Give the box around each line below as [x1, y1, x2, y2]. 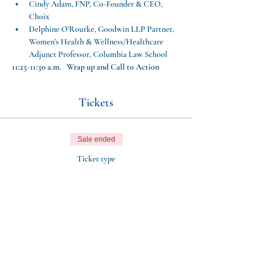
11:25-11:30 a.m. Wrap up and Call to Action [12, 62, 159, 72]
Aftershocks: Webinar [46, 168, 147, 183]
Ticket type [77, 154, 115, 164]
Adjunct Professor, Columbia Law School [29, 49, 168, 59]
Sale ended [77, 135, 115, 144]
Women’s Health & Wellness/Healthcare [29, 37, 165, 47]
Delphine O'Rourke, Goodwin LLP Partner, [29, 24, 176, 34]
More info [72, 192, 105, 203]
